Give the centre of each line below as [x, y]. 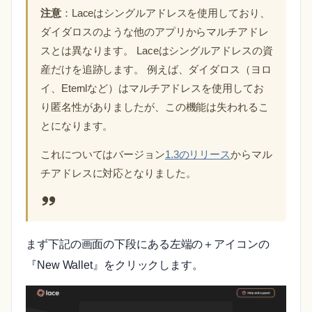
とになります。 [77, 126]
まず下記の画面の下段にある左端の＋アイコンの [148, 244]
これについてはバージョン [103, 154]
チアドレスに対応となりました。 [118, 173]
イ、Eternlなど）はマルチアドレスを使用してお [152, 88]
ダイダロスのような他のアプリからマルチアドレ [155, 32]
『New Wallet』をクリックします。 [115, 265]
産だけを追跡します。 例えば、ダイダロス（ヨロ [156, 69]
